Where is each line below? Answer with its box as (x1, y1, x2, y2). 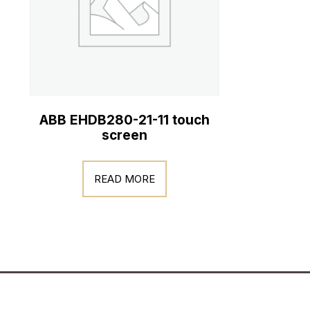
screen (101, 127, 147, 143)
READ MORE (93, 172, 155, 185)
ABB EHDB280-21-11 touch (39, 112, 210, 128)
